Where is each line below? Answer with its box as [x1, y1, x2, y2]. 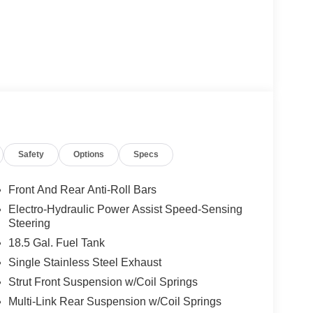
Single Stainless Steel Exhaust [8, 256, 161, 269]
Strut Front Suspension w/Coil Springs [8, 276, 198, 289]
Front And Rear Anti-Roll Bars [8, 184, 156, 196]
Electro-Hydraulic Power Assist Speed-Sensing [8, 203, 242, 216]
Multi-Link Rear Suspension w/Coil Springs [8, 296, 221, 308]
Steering [8, 217, 50, 230]
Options [73, 149, 105, 159]
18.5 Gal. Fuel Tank [8, 237, 105, 249]
